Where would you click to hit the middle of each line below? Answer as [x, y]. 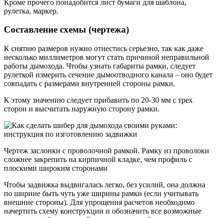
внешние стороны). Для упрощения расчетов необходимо [99, 202]
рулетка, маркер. [31, 11]
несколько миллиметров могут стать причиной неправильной [107, 57]
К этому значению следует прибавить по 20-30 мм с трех [98, 100]
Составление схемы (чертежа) [66, 30]
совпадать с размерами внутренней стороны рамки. [90, 83]
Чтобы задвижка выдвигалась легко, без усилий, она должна [105, 184]
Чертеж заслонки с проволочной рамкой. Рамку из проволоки [107, 150]
